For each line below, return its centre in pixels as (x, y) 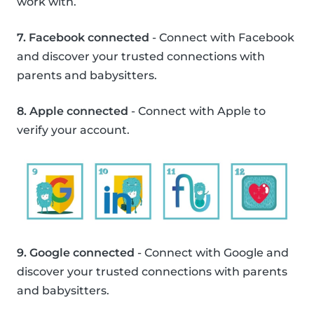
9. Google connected (76, 253)
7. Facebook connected (83, 38)
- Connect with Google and (212, 253)
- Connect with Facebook (222, 38)
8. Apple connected (73, 111)
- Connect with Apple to (197, 111)
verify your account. (73, 130)
